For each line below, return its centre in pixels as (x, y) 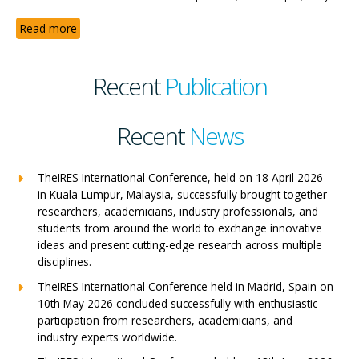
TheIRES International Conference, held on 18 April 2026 (180, 178)
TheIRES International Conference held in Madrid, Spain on (186, 287)
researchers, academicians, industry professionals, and (178, 212)
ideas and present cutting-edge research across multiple (180, 245)
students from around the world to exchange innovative (180, 228)
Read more (48, 29)
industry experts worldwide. (107, 337)
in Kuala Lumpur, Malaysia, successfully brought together (182, 195)
